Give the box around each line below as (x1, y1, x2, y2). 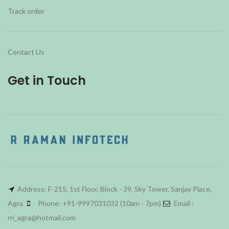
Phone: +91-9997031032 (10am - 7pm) (36, 198, 163, 208)
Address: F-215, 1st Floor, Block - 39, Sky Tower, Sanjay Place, (17, 184, 212, 193)
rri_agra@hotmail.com (8, 213, 76, 222)
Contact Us (8, 47, 44, 56)
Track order (8, 6, 44, 15)
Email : (172, 198, 194, 208)
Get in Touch (8, 72, 86, 89)
